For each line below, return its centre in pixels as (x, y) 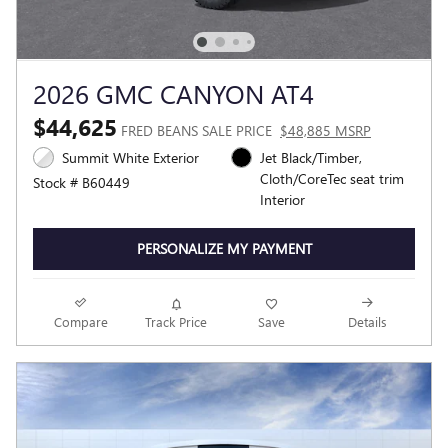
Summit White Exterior (130, 158)
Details (367, 321)
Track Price (176, 321)
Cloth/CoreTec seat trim (332, 179)
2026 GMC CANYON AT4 (173, 93)
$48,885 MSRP (325, 131)
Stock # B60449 (81, 183)
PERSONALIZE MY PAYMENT (224, 249)
